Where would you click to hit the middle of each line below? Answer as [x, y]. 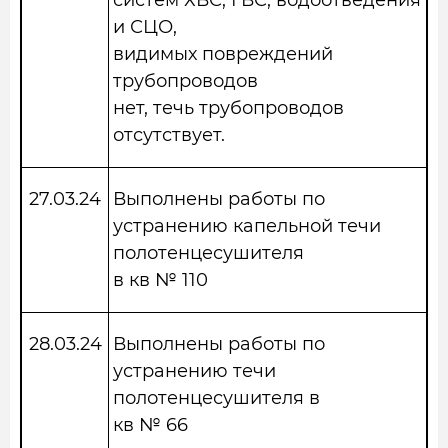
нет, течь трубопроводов [228, 108]
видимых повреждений [223, 54]
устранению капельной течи [247, 226]
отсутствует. [169, 135]
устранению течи [194, 371]
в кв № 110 [160, 280]
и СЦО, [145, 27]
